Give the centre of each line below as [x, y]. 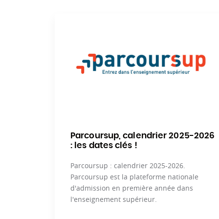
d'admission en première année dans [132, 188]
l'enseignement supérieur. [114, 199]
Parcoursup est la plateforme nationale [134, 176]
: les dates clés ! [104, 145]
